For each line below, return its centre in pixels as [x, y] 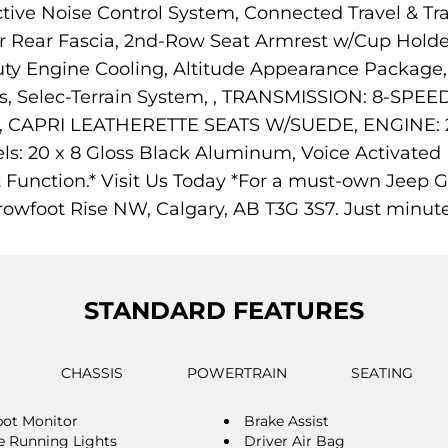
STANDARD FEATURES [224, 310]
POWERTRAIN [236, 372]
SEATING [381, 372]
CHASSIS [91, 372]
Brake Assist [286, 420]
